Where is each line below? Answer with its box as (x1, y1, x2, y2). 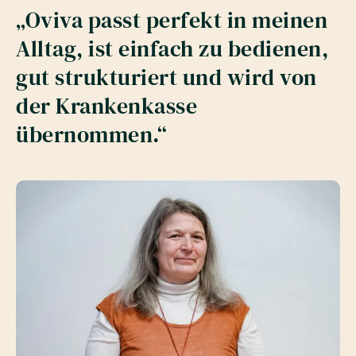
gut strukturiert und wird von (16, 62, 317, 93)
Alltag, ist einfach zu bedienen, (16, 33, 328, 64)
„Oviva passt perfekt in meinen (16, 5, 327, 36)
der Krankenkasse (16, 91, 197, 122)
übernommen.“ (16, 119, 167, 150)
